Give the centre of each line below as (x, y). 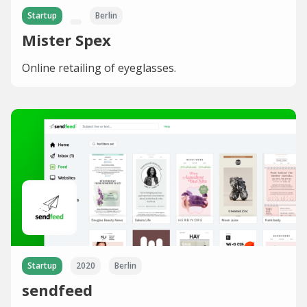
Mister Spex (66, 39)
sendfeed (57, 290)
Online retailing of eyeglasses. (99, 67)
